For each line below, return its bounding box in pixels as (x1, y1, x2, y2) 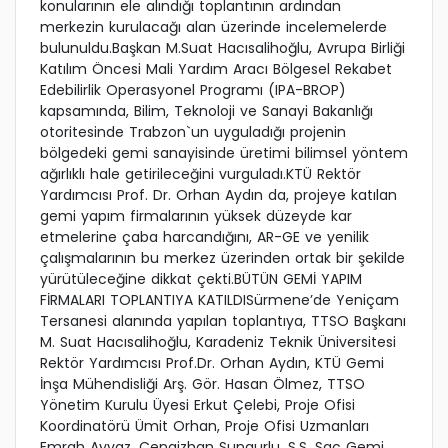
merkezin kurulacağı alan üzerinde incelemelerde (40, 17, 387, 38)
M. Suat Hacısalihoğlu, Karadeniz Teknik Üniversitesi (40, 332, 396, 353)
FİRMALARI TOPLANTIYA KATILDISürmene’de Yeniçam (40, 290, 399, 311)
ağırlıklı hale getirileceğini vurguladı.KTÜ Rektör (40, 164, 361, 185)
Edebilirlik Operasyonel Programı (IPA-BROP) (40, 80, 346, 101)
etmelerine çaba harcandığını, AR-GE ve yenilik (40, 227, 369, 248)
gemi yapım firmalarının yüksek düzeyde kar (40, 206, 352, 227)
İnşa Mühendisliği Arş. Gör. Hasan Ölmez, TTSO (40, 374, 365, 395)
